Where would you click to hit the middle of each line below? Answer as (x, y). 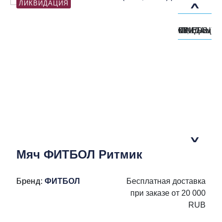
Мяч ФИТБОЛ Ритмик (79, 154)
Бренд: (30, 181)
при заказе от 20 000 (168, 193)
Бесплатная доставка (166, 181)
